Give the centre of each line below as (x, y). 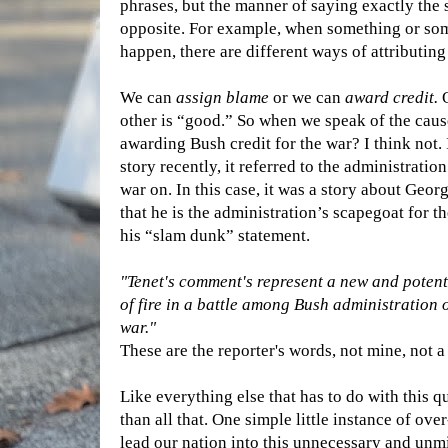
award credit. (391, 97)
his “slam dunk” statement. (215, 235)
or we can (307, 97)
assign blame (222, 97)
